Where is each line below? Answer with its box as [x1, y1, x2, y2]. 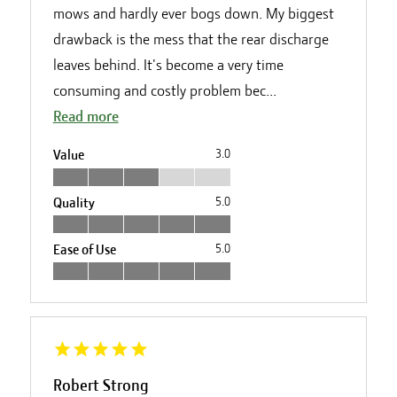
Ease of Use [52, 241, 116, 258]
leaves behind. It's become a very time [52, 56, 284, 74]
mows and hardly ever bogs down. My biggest [52, 4, 334, 23]
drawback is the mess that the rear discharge [52, 30, 329, 49]
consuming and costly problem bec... [52, 82, 276, 100]
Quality [52, 194, 95, 211]
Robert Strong [52, 375, 149, 395]
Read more [52, 107, 119, 126]
